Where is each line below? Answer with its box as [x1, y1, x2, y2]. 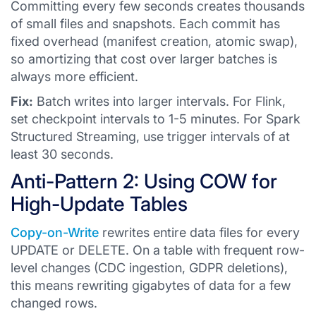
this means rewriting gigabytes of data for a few [11, 278, 291, 293]
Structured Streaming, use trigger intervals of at [11, 129, 290, 144]
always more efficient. [11, 69, 138, 84]
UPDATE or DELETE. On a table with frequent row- [11, 243, 305, 257]
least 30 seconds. [11, 147, 114, 162]
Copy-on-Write [11, 225, 99, 240]
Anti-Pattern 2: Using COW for [11, 169, 277, 193]
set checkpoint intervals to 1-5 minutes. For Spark [11, 111, 300, 126]
